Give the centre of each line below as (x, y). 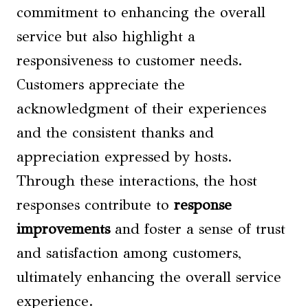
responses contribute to (95, 205)
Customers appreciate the (101, 85)
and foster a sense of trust (198, 229)
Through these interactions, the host (137, 181)
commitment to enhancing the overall (141, 13)
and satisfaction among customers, (129, 253)
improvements (63, 229)
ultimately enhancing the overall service (149, 277)
